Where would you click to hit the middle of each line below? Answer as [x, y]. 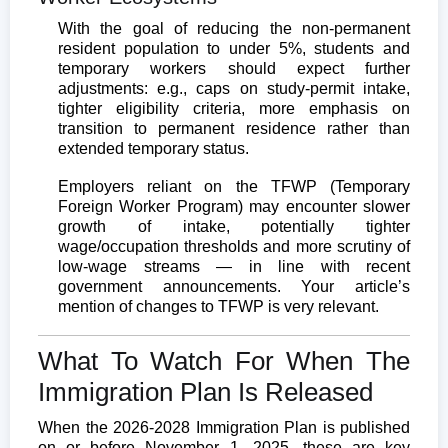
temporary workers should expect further [234, 68]
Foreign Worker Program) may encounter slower [234, 206]
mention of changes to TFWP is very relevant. [218, 306]
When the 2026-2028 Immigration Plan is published [224, 427]
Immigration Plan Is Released [205, 391]
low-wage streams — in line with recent [234, 266]
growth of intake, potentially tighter [234, 226]
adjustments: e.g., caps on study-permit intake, [234, 88]
